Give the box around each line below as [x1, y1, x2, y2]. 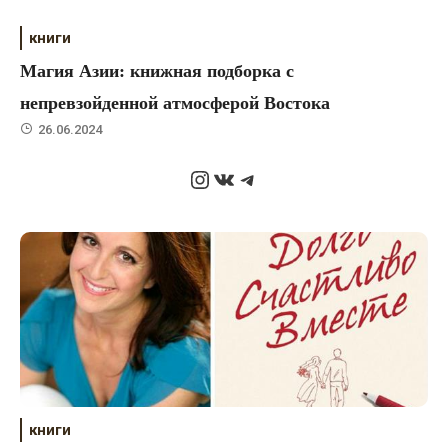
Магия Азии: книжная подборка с [20, 60, 295, 81]
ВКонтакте [211, 164, 330, 193]
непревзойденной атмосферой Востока [20, 92, 331, 113]
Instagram [187, 164, 298, 193]
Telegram [235, 164, 338, 193]
